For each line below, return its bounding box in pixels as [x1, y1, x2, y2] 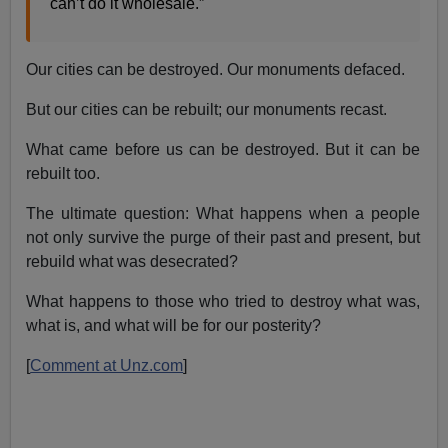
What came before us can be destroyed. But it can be [26, 140, 420, 158]
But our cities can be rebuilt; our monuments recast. [26, 100, 388, 118]
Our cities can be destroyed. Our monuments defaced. [26, 60, 406, 78]
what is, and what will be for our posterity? [26, 316, 322, 334]
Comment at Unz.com [30, 356, 184, 374]
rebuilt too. [26, 164, 101, 182]
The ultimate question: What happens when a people [26, 204, 420, 222]
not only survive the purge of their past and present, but [26, 228, 420, 246]
